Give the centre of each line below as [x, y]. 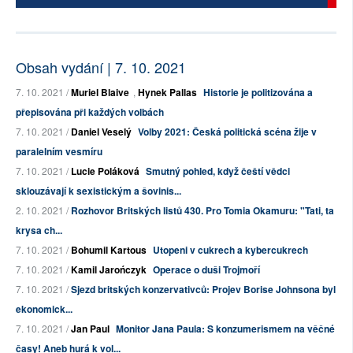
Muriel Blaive [100, 93]
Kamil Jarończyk [109, 270]
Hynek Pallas [167, 93]
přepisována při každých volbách [90, 112]
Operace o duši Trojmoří [206, 270]
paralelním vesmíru [59, 152]
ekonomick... [44, 309]
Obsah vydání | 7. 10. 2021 [101, 67]
